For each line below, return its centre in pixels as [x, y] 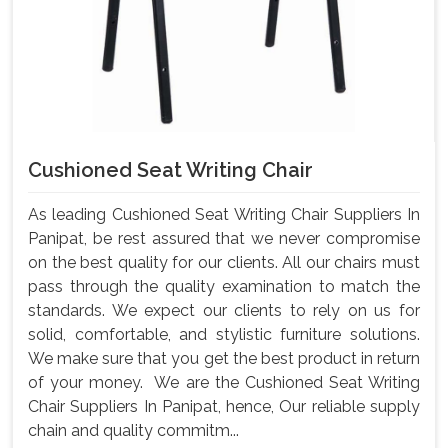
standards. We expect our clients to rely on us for [224, 310]
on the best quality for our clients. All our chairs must [224, 262]
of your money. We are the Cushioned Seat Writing [224, 382]
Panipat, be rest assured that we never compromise [224, 238]
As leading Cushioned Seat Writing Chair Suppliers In [224, 214]
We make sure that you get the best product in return [224, 358]
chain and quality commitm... [133, 430]
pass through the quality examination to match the [224, 286]
